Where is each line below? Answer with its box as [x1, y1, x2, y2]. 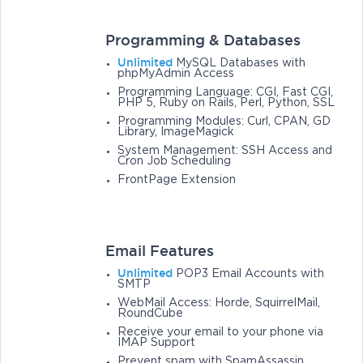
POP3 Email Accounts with [173, 269, 325, 280]
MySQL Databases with [173, 58, 306, 69]
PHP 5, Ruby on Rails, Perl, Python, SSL [117, 98, 335, 109]
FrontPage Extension [117, 175, 237, 186]
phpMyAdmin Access [117, 69, 235, 79]
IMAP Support [117, 338, 196, 348]
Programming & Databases [105, 32, 301, 49]
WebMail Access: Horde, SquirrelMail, [117, 298, 321, 309]
